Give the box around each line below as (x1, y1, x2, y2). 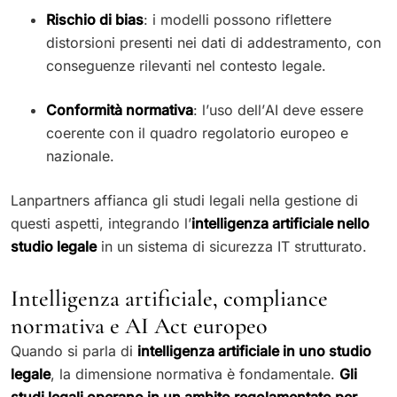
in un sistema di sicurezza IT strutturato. (97, 237, 367, 255)
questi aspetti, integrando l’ (11, 214, 191, 232)
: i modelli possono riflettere (144, 10, 331, 28)
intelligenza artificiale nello (191, 214, 370, 232)
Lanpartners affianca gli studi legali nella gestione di (11, 191, 358, 209)
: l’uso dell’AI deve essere (193, 100, 363, 119)
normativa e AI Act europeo (11, 311, 268, 339)
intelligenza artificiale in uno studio (137, 341, 371, 360)
